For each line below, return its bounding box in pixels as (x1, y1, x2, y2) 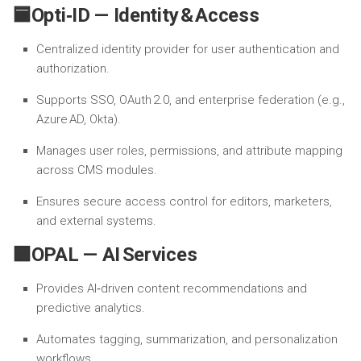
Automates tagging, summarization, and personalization (36, 332, 338, 346)
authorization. (36, 61, 110, 76)
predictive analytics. (36, 301, 145, 315)
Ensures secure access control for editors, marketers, (36, 194, 332, 209)
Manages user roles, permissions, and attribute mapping (36, 143, 342, 158)
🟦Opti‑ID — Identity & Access (12, 4, 259, 27)
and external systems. (36, 214, 156, 228)
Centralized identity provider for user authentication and (36, 42, 339, 56)
